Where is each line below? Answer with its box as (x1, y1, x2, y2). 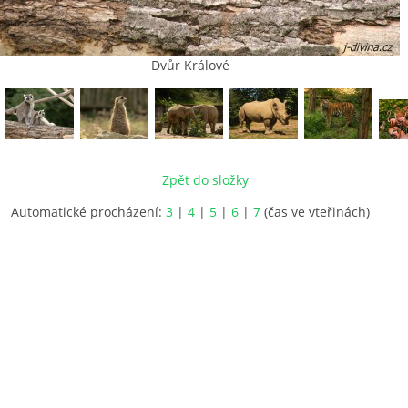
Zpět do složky (162, 171, 249, 189)
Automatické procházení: (11, 203, 166, 220)
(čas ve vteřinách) (260, 203, 370, 220)
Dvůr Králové (151, 56, 229, 74)
